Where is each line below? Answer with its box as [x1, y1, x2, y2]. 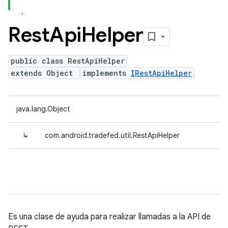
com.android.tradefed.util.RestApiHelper [45, 131, 180, 140]
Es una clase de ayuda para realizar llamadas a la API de [8, 212, 211, 222]
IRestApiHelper [131, 68, 192, 78]
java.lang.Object [16, 104, 70, 113]
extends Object [11, 68, 77, 78]
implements [82, 68, 131, 78]
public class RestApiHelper [11, 56, 125, 66]
